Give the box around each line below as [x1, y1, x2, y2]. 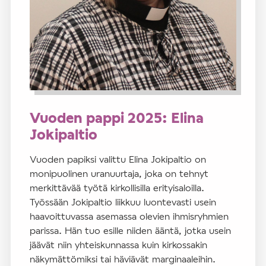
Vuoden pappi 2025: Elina [30, 108, 204, 126]
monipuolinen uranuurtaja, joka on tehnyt [30, 167, 208, 179]
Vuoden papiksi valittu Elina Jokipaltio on [30, 153, 206, 164]
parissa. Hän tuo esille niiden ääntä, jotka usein [30, 224, 231, 236]
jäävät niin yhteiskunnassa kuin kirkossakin [30, 238, 207, 250]
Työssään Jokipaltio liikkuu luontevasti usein [30, 195, 216, 207]
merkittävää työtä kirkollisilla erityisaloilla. [30, 181, 204, 193]
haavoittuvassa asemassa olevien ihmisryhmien [30, 210, 229, 221]
